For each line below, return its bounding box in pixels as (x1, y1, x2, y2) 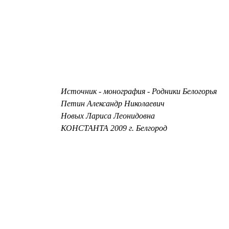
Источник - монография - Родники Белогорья (61, 87, 217, 96)
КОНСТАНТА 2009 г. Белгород (61, 124, 167, 133)
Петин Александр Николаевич (61, 99, 165, 108)
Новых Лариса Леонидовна (61, 111, 155, 121)
